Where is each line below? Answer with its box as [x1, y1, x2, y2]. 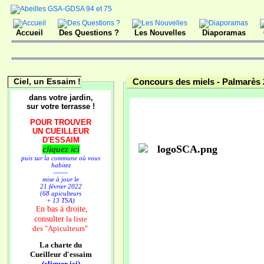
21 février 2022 [39, 183, 82, 190]
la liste [64, 214, 87, 223]
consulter [34, 214, 64, 223]
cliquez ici [42, 144, 80, 154]
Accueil [16, 28, 43, 37]
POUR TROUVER [30, 118, 91, 127]
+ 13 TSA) [47, 197, 75, 204]
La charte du [39, 240, 82, 249]
